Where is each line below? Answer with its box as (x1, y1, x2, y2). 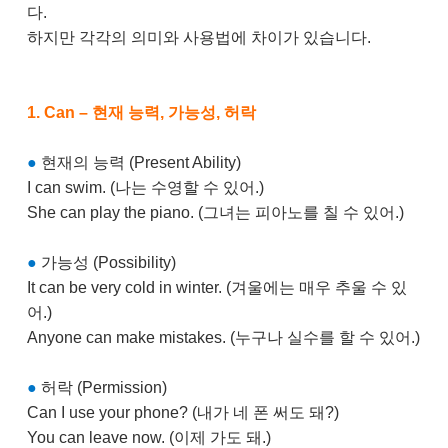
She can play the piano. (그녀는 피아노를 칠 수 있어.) (26, 204, 404, 221)
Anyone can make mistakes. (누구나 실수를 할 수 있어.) (26, 329, 420, 346)
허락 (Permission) (36, 379, 167, 396)
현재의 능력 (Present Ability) (36, 154, 241, 171)
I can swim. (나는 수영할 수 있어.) (26, 179, 264, 196)
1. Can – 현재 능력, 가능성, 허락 (26, 104, 256, 121)
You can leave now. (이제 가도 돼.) (26, 429, 271, 446)
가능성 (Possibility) (36, 254, 176, 271)
